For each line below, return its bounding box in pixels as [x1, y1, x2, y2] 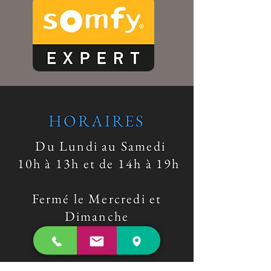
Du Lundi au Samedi [28, 137, 166, 155]
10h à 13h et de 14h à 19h [13, 154, 180, 172]
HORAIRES [48, 109, 145, 131]
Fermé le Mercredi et [31, 189, 162, 207]
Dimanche [64, 207, 129, 225]
